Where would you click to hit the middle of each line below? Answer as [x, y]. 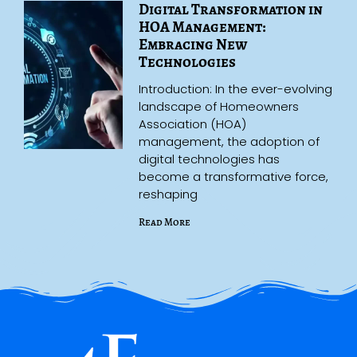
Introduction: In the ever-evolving [236, 88]
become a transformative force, [234, 176]
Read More [165, 222]
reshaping [169, 194]
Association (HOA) [193, 124]
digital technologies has [210, 159]
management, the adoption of [229, 141]
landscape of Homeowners [219, 106]
